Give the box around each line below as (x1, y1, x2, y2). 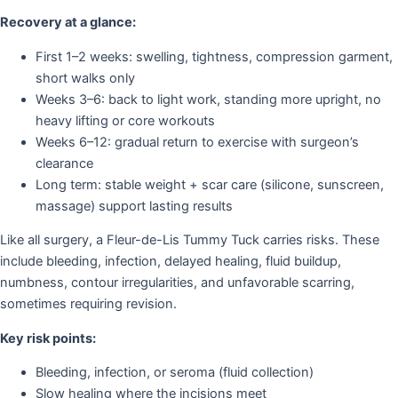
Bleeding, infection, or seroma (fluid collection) (36, 364, 314, 381)
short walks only (36, 69, 135, 86)
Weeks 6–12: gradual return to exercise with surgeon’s (36, 133, 359, 150)
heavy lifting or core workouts (36, 112, 215, 129)
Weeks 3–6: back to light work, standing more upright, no (36, 91, 381, 107)
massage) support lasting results (36, 197, 233, 214)
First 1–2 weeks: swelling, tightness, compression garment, (36, 48, 393, 65)
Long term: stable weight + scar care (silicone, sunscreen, (36, 176, 384, 193)
